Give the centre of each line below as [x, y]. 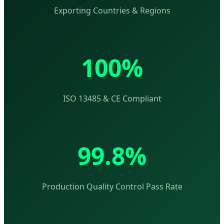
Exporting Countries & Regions [112, 11]
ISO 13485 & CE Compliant [112, 99]
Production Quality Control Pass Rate [112, 187]
